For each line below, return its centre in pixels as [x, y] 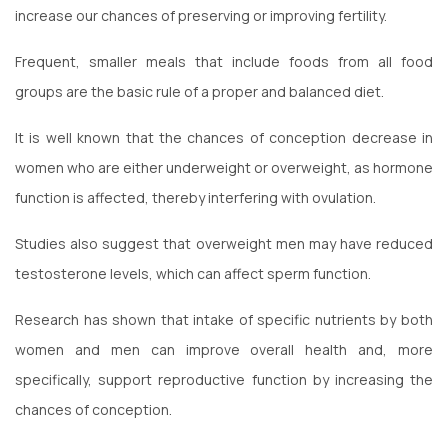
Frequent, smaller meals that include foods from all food [224, 61]
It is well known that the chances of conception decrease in [224, 137]
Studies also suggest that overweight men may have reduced [224, 243]
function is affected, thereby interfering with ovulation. [195, 197]
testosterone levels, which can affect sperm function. [193, 273]
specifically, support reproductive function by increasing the [224, 379]
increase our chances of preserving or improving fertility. [201, 15]
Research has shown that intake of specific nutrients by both [224, 319]
